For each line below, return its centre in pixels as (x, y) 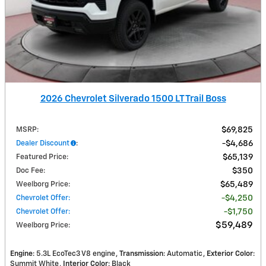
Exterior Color (230, 254)
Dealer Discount (43, 143)
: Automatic (183, 254)
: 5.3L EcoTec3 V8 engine (74, 254)
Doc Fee (30, 170)
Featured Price (41, 157)
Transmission (141, 254)
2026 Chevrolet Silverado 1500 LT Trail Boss (133, 99)
